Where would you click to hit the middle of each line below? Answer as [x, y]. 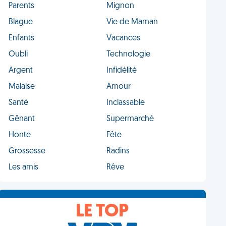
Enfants [22, 38]
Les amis [24, 167]
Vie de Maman [132, 22]
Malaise [22, 87]
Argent [21, 71]
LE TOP [102, 212]
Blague [21, 22]
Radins [118, 151]
